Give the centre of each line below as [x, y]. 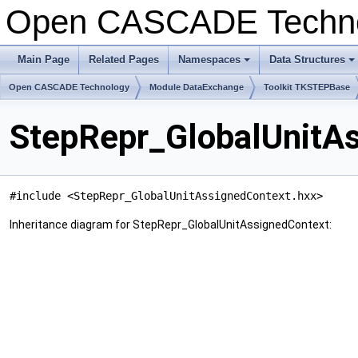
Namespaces [209, 60]
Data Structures [307, 60]
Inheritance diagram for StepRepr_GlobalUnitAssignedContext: [171, 225]
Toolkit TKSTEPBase [307, 87]
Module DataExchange [197, 87]
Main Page [44, 60]
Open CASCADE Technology [69, 87]
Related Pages [124, 60]
